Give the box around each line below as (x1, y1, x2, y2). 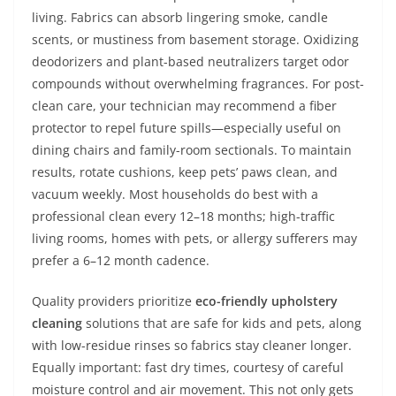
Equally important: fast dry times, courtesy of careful (32, 359, 344, 376)
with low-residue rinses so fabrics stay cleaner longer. (32, 337, 352, 354)
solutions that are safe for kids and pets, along (82, 315, 362, 331)
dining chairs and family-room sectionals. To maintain (32, 141, 352, 158)
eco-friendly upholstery (195, 293, 338, 309)
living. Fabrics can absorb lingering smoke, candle (32, 9, 328, 26)
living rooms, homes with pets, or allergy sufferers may (32, 230, 357, 247)
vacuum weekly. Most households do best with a (32, 186, 318, 202)
